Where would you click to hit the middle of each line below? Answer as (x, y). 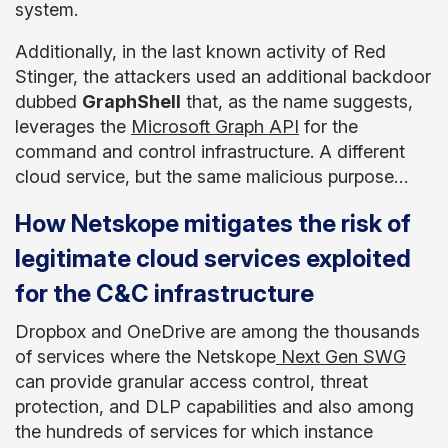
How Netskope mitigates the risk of (213, 223)
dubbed (48, 101)
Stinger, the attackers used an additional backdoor (223, 76)
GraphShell (131, 101)
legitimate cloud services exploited (213, 258)
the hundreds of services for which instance (194, 431)
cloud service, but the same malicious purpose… (211, 176)
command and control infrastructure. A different (210, 151)
